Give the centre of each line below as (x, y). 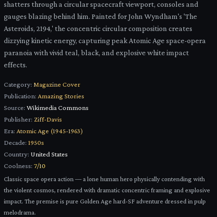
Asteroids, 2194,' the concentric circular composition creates (98, 29)
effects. (15, 65)
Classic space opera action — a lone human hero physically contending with (104, 179)
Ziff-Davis (48, 119)
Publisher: (18, 119)
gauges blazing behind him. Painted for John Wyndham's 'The (101, 16)
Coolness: (18, 166)
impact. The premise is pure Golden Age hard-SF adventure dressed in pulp (105, 201)
